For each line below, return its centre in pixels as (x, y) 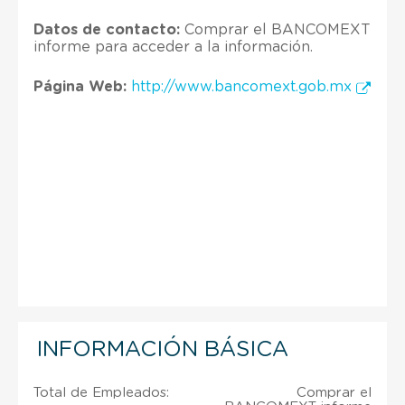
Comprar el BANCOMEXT (275, 29)
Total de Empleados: (101, 392)
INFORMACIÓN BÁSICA (162, 349)
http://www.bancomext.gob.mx (244, 86)
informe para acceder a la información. (173, 47)
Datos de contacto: (107, 29)
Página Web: (80, 86)
